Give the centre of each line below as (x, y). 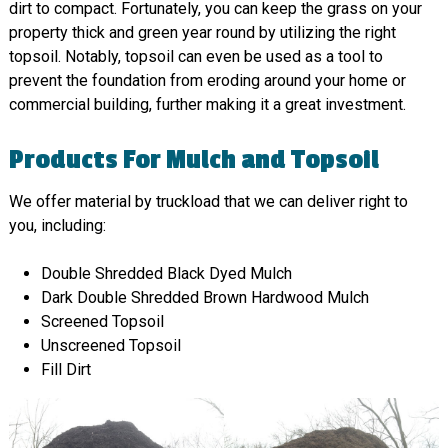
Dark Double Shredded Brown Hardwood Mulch (204, 298)
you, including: (57, 226)
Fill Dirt (65, 370)
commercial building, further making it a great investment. (207, 104)
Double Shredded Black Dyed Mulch (166, 274)
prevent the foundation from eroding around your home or (207, 80)
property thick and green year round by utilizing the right (202, 32)
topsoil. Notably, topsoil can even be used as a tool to (195, 56)
